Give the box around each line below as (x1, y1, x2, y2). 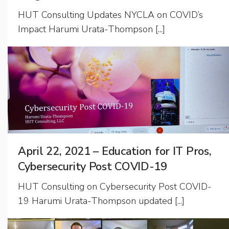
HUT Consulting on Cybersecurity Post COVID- (18, 180, 212, 193)
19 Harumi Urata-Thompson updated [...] (18, 195, 185, 207)
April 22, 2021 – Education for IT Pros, (18, 144, 212, 159)
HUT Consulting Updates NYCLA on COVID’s (18, 8, 203, 21)
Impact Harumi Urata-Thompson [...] (18, 22, 165, 35)
